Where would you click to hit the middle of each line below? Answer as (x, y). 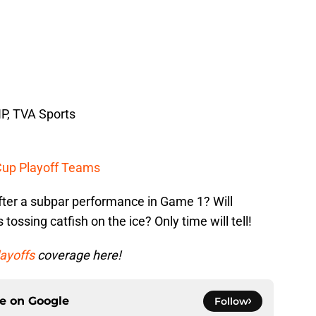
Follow (231, 302)
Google (49, 301)
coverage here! (78, 255)
